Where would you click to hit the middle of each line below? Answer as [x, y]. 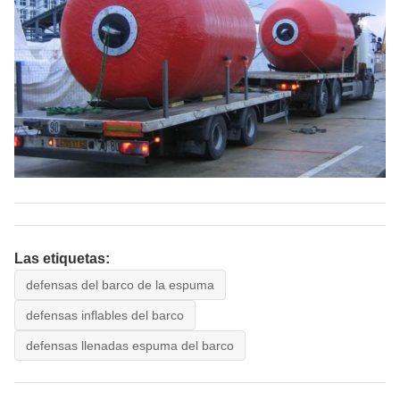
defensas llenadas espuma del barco [130, 345]
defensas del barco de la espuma [120, 284]
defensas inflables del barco [105, 315]
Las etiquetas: [62, 258]
